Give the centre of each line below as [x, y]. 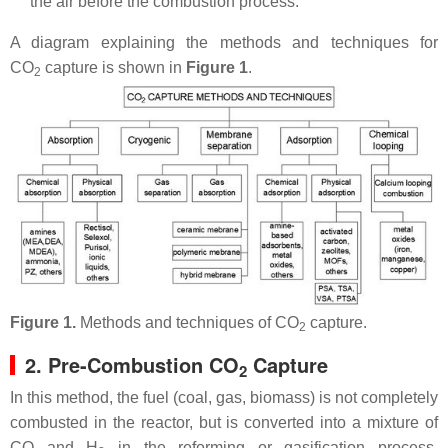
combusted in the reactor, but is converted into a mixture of [224, 423]
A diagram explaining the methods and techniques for [224, 42]
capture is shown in [113, 67]
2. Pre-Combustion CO [132, 365]
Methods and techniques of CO [187, 323]
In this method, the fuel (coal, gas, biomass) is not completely [224, 398]
